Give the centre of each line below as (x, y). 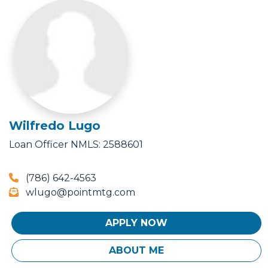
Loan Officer (39, 145)
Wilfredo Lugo (55, 126)
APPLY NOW (136, 223)
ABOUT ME (136, 251)
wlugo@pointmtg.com (79, 193)
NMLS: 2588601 (107, 145)
